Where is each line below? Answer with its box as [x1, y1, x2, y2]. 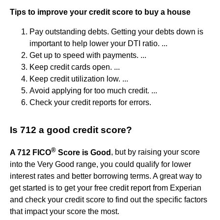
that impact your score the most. [10, 207, 119, 216]
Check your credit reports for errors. [29, 98, 151, 107]
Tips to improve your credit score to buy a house [10, 8, 191, 17]
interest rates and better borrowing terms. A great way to [10, 171, 202, 180]
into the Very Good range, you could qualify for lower [10, 160, 191, 168]
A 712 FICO [10, 148, 51, 157]
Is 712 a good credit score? [10, 125, 132, 136]
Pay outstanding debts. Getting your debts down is [29, 27, 203, 36]
